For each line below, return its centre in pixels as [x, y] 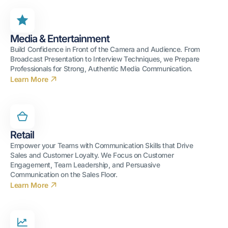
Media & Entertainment [60, 39]
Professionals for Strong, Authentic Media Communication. [101, 69]
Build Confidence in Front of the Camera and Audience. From [105, 49]
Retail [22, 135]
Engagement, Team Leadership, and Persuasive [85, 165]
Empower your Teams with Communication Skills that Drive [102, 146]
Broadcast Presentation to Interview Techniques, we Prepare [105, 59]
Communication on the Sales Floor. [64, 175]
